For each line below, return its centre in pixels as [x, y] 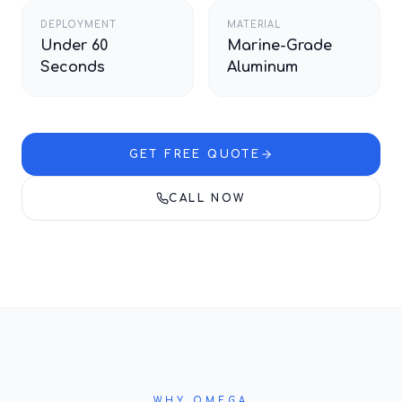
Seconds [73, 67]
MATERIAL [254, 25]
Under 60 [74, 46]
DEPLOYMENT [79, 25]
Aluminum [262, 67]
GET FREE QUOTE [195, 154]
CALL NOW [207, 198]
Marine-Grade [280, 46]
